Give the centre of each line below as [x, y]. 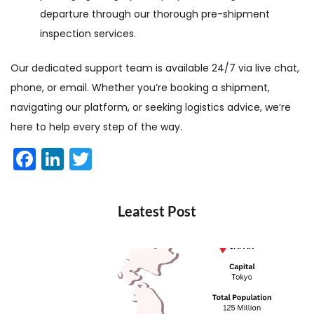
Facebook [89, 158]
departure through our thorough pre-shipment [155, 14]
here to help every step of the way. [96, 127]
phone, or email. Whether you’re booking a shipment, [140, 87]
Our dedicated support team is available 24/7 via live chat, [155, 68]
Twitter [129, 158]
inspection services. [88, 33]
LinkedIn [107, 158]
